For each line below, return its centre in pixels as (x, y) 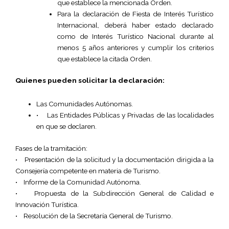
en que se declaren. (67, 126)
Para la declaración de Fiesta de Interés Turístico (135, 14)
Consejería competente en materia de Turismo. (88, 170)
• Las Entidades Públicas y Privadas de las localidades (125, 115)
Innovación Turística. (47, 204)
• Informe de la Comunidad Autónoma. (78, 182)
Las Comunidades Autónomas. (85, 104)
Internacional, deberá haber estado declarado (135, 25)
